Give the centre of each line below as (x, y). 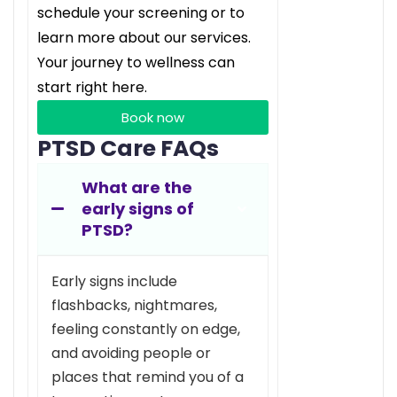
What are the (137, 187)
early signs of (138, 208)
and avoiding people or (131, 353)
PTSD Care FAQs (128, 148)
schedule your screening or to (141, 12)
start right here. (92, 87)
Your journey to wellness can (136, 62)
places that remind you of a (148, 377)
